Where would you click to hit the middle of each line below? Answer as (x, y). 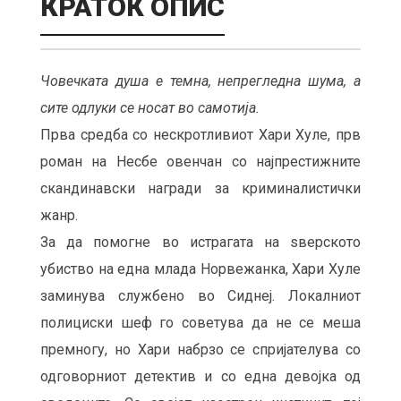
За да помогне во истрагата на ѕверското (200, 242)
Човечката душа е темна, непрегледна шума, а (200, 81)
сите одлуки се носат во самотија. (150, 107)
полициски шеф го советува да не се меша (200, 322)
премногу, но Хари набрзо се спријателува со (200, 349)
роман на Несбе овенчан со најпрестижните (200, 161)
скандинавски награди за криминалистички (200, 188)
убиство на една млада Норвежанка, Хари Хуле (200, 269)
